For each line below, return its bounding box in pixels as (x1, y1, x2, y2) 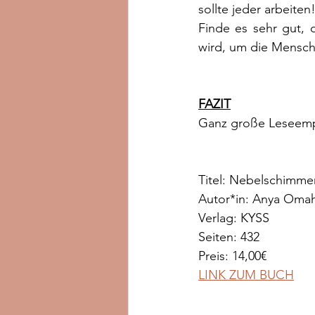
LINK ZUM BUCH (198, 267, 294, 283)
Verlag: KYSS (198, 210, 269, 226)
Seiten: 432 (198, 229, 259, 245)
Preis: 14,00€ (198, 248, 266, 264)
